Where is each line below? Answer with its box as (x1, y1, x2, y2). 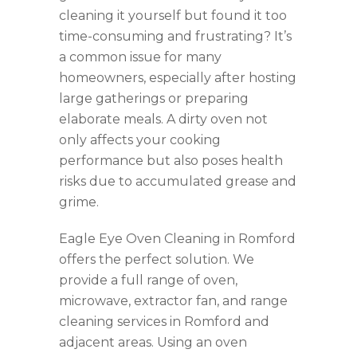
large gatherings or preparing (59, 90, 249, 106)
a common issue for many (59, 49, 222, 65)
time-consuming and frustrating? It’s (59, 28, 292, 44)
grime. (59, 194, 99, 210)
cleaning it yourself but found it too (59, 7, 287, 23)
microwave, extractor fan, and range (59, 292, 288, 308)
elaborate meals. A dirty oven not (59, 111, 268, 127)
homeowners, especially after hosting (59, 69, 296, 85)
